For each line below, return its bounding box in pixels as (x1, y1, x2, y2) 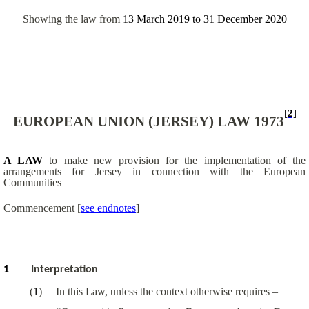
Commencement (3, 201, 77, 214)
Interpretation (31, 264, 98, 276)
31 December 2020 (203, 12, 287, 25)
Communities (3, 176, 61, 188)
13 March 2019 (122, 12, 190, 25)
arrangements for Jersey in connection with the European (3, 165, 306, 177)
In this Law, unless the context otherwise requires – (55, 285, 278, 297)
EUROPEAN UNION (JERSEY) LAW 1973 (12, 112, 284, 130)
